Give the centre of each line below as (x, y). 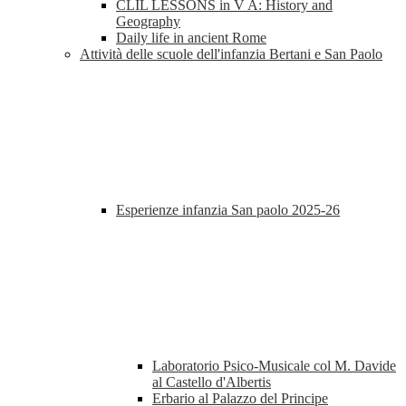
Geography (148, 22)
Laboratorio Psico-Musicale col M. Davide (274, 366)
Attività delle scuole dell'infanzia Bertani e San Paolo (231, 54)
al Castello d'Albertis (212, 382)
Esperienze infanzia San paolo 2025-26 (228, 210)
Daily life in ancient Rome (191, 38)
